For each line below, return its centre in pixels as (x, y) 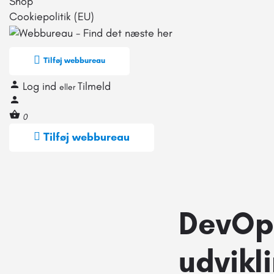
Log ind (41, 86)
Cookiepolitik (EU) (52, 17)
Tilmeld (94, 86)
